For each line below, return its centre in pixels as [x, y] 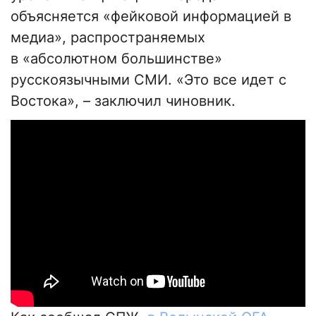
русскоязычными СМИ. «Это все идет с [148, 80]
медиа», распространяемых [108, 38]
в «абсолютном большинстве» [116, 59]
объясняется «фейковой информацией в [151, 17]
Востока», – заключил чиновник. [123, 101]
